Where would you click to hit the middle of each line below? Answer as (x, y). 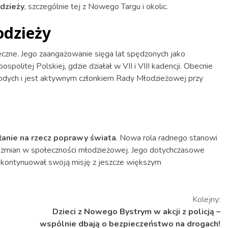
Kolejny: (206, 199)
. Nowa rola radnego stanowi (167, 138)
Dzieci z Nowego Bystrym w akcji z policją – (136, 211)
